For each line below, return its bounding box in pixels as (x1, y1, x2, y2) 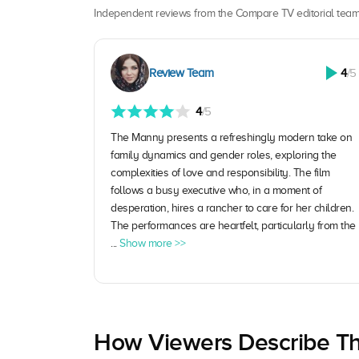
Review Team (149, 67, 214, 80)
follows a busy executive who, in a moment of (111, 184, 321, 197)
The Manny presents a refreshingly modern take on (111, 131, 352, 144)
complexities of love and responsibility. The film (111, 167, 330, 179)
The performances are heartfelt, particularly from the (111, 220, 356, 232)
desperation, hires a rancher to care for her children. (111, 202, 353, 215)
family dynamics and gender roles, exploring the (111, 149, 337, 162)
